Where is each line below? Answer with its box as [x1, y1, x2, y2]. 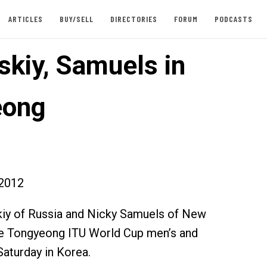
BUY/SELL [59, 14, 94, 24]
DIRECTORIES [110, 14, 157, 24]
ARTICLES [8, 14, 43, 24]
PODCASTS [214, 14, 253, 24]
